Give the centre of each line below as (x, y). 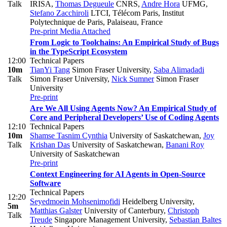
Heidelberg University (156, 202)
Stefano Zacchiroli (59, 13)
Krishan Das (50, 145)
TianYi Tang (50, 70)
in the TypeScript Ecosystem (79, 52)
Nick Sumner (133, 79)
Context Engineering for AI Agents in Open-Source (118, 174)
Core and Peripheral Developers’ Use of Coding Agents (124, 118)
